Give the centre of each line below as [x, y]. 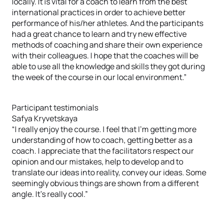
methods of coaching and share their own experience [107, 45]
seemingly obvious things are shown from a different [105, 183]
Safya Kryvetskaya [45, 118]
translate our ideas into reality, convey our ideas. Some [109, 172]
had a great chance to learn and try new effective [99, 34]
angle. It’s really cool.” [50, 194]
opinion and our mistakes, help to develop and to [97, 162]
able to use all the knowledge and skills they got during [108, 66]
